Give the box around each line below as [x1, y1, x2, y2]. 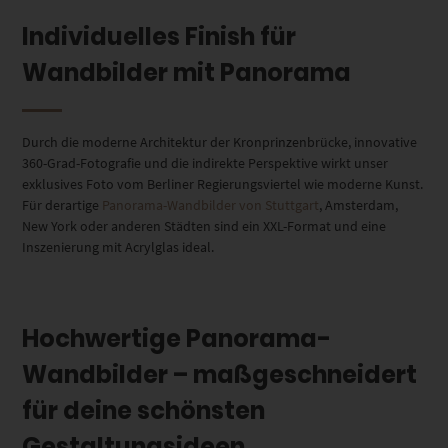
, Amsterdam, [319, 195, 399, 214]
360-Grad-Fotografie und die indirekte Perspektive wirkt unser [22, 153, 389, 172]
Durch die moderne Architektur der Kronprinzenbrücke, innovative [22, 132, 418, 151]
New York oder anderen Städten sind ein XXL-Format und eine [22, 216, 387, 235]
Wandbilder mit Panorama [22, 55, 352, 89]
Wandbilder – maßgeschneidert [22, 357, 418, 391]
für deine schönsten [22, 393, 266, 427]
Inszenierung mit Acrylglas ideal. [22, 237, 215, 256]
